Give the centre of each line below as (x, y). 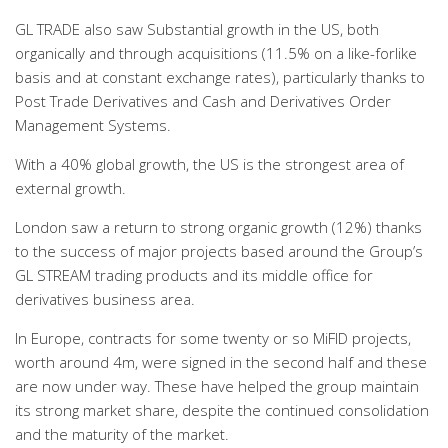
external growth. (70, 188)
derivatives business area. (105, 299)
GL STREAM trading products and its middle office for (194, 275)
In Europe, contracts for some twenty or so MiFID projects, (213, 338)
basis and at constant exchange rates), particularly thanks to (220, 77)
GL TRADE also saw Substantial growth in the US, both (197, 29)
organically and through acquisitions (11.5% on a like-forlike (216, 53)
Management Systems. (93, 125)
